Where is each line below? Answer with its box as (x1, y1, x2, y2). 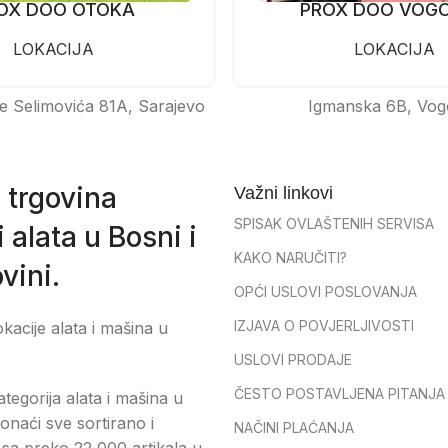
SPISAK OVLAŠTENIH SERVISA (234, 214, 434, 232)
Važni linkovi (234, 182, 333, 203)
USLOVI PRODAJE (234, 350, 352, 368)
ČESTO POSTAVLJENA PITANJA (234, 384, 445, 402)
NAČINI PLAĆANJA (234, 418, 354, 436)
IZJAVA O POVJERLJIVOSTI (234, 316, 414, 334)
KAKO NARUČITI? (234, 248, 347, 266)
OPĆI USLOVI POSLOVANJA (234, 282, 417, 300)
